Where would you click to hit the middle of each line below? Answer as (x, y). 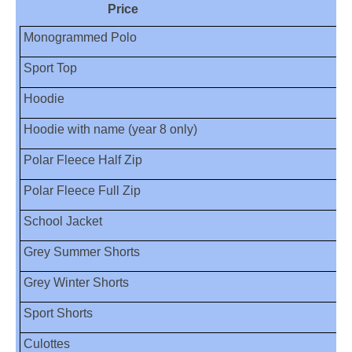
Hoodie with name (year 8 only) (110, 129)
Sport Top (50, 68)
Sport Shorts (58, 313)
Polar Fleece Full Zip (82, 190)
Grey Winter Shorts (76, 282)
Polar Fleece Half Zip (82, 159)
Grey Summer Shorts (81, 251)
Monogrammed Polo (80, 37)
